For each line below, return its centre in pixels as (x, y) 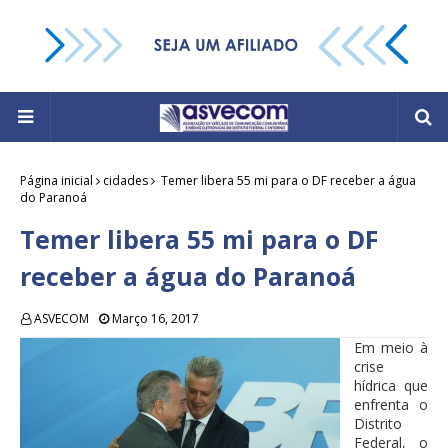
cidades (125, 181)
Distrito (378, 424)
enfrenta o (391, 405)
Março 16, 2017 (155, 319)
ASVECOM (61, 319)
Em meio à (391, 348)
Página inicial (56, 181)
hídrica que (391, 386)
